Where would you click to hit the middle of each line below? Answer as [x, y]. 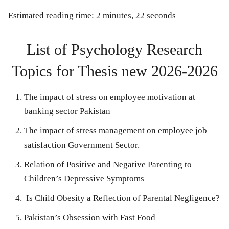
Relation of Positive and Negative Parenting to [108, 165]
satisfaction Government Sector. [82, 145]
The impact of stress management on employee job [116, 131]
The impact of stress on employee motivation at [110, 97]
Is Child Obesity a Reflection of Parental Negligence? [122, 198]
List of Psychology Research [114, 50]
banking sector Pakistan [67, 111]
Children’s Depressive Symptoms [84, 179]
